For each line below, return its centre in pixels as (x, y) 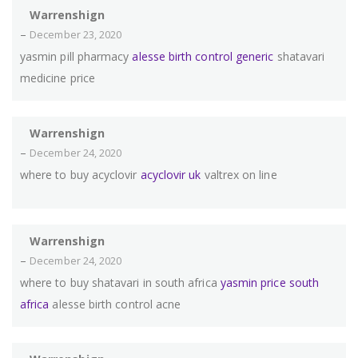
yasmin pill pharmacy (76, 57)
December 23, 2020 (76, 35)
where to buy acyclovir (80, 175)
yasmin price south (269, 283)
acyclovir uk (171, 175)
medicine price (58, 78)
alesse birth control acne (115, 304)
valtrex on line (239, 175)
